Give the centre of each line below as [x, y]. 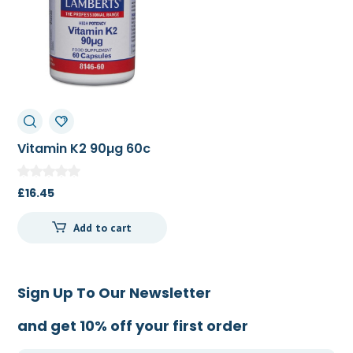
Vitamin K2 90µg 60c [84, 149]
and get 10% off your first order [133, 325]
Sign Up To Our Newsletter [115, 292]
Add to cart [103, 227]
